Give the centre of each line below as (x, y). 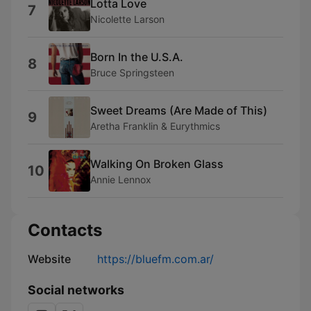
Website (49, 259)
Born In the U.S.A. (137, 57)
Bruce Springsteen (132, 72)
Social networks (76, 290)
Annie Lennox (121, 179)
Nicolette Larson (127, 19)
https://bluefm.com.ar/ (155, 259)
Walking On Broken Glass (157, 163)
